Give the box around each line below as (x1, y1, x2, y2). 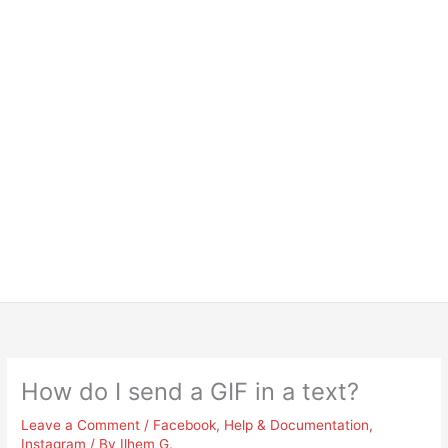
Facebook (153, 417, 217, 434)
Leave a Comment (21, 417, 141, 434)
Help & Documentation (224, 417, 370, 434)
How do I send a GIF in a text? (21, 377, 360, 407)
